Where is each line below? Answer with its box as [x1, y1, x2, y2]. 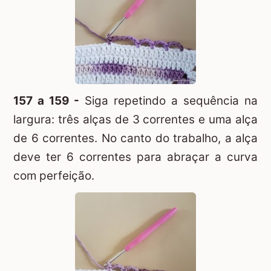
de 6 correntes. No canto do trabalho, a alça [13, 131, 258, 145]
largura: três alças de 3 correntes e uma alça [13, 112, 258, 126]
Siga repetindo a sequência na [79, 93, 258, 108]
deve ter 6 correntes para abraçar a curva [13, 149, 258, 164]
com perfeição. [13, 168, 94, 183]
